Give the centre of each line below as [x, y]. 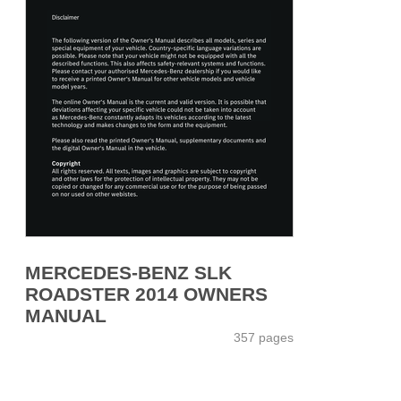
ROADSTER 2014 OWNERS [146, 294]
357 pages [264, 337]
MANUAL [66, 315]
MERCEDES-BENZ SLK [128, 272]
